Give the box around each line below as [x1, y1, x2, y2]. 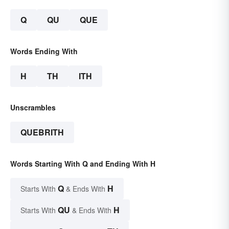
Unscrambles [10, 102, 56, 113]
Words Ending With [10, 46, 78, 57]
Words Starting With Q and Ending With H [10, 158, 155, 169]
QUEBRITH [20, 126, 64, 139]
